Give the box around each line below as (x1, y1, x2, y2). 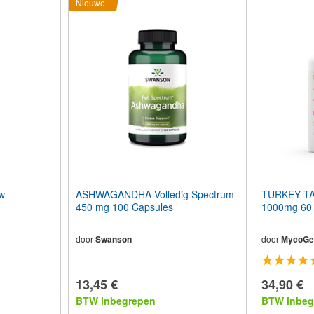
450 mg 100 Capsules (75, 200, 173, 214)
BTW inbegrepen (75, 294, 156, 308)
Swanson (95, 233, 132, 246)
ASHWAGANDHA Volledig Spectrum (75, 187, 234, 202)
